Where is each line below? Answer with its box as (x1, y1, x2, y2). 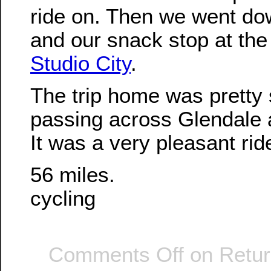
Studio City (30, 51, 131, 75)
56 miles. (30, 163, 115, 187)
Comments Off (48, 242, 184, 266)
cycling (30, 186, 96, 211)
